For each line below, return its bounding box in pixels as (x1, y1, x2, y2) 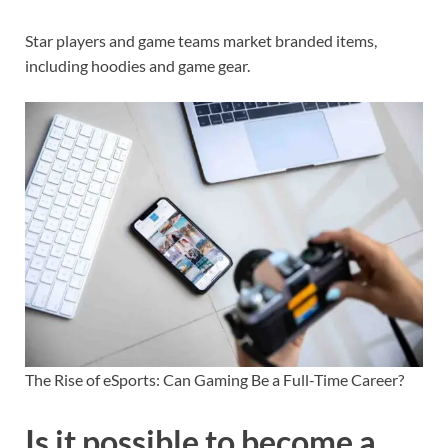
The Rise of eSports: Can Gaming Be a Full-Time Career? (25, 369, 404, 389)
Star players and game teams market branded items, (25, 30, 377, 50)
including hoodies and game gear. (25, 55, 250, 75)
